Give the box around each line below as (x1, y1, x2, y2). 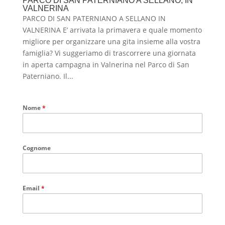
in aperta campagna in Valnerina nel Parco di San (22, 59, 189, 69)
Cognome (22, 143, 51, 152)
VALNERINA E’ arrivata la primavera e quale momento (22, 25, 202, 35)
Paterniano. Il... (22, 71, 73, 81)
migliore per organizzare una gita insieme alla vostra (22, 36, 200, 46)
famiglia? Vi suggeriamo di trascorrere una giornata (22, 48, 196, 58)
